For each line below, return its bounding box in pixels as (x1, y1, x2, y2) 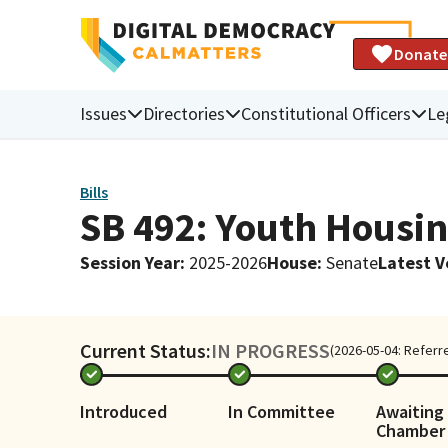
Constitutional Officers (241, 101, 411, 125)
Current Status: (80, 337, 211, 363)
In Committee (228, 399, 335, 423)
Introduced (80, 399, 167, 423)
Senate (326, 250, 378, 274)
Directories (143, 101, 225, 125)
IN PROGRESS (211, 337, 330, 363)
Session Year (80, 250, 180, 274)
